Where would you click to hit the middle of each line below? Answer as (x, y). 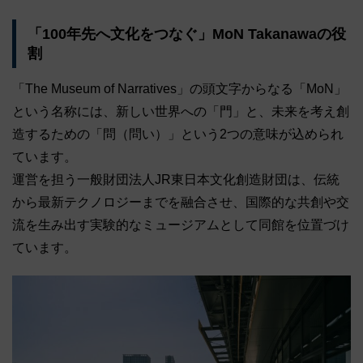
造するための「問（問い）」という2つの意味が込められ (178, 135)
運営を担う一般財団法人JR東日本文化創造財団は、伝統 (176, 180)
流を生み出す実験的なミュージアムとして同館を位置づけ (181, 225)
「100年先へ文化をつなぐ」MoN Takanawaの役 (186, 34)
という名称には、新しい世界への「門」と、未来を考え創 (181, 112)
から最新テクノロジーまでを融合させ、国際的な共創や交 (181, 203)
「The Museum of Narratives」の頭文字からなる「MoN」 (179, 89)
